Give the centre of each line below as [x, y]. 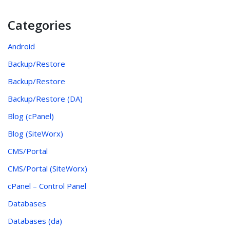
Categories [40, 25]
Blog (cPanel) [31, 116]
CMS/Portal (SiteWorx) [47, 169]
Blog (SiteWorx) [35, 134]
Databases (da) [35, 221]
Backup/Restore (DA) [45, 99]
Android [21, 46]
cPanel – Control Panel [47, 186]
